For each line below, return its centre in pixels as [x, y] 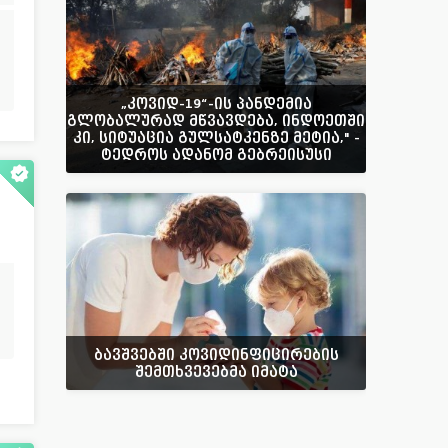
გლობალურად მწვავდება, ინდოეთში [216, 120]
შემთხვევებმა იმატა [216, 371]
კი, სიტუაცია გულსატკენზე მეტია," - [216, 137]
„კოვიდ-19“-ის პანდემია [216, 103]
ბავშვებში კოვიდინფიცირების [216, 354]
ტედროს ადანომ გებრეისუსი [216, 154]
